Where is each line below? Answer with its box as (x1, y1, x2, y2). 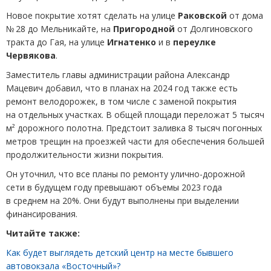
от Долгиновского (175, 23, 253, 35)
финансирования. (6, 208, 77, 220)
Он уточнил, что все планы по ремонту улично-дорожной (6, 168, 245, 180)
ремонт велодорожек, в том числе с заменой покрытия (6, 96, 237, 108)
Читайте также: (6, 227, 80, 240)
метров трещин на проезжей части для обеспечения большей (6, 135, 264, 148)
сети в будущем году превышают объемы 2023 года (6, 181, 222, 194)
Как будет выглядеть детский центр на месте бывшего (6, 247, 233, 259)
